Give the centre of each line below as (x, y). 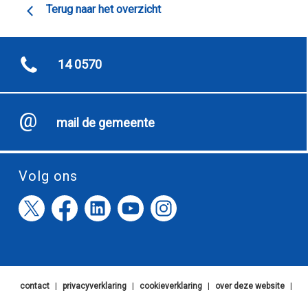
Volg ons (48, 176)
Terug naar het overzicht (103, 9)
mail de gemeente (106, 123)
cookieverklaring (170, 286)
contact (34, 286)
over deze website (250, 286)
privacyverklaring (94, 286)
